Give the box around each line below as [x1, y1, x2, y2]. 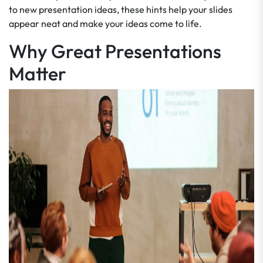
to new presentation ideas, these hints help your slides [9, 4, 232, 15]
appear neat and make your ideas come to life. [9, 18, 202, 29]
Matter [9, 62, 66, 85]
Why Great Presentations [9, 39, 221, 63]
